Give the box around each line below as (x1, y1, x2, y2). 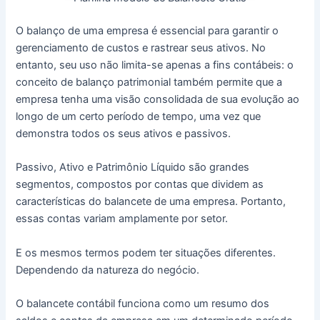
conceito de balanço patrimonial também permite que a (16, 76, 283, 89)
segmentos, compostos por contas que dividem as (16, 178, 264, 191)
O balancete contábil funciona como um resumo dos (16, 297, 270, 311)
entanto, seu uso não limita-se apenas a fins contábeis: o (16, 59, 294, 72)
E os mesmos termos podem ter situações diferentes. (16, 246, 276, 259)
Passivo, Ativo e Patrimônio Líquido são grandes (16, 161, 250, 174)
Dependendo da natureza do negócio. (16, 263, 200, 276)
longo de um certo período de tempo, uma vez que (16, 110, 261, 124)
